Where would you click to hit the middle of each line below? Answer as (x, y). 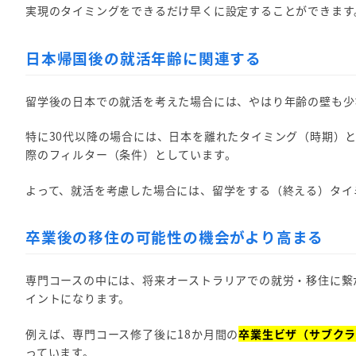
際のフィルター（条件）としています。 (131, 155)
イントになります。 (78, 298)
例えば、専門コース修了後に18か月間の (132, 333)
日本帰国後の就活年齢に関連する (143, 57)
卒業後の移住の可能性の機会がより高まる (175, 236)
